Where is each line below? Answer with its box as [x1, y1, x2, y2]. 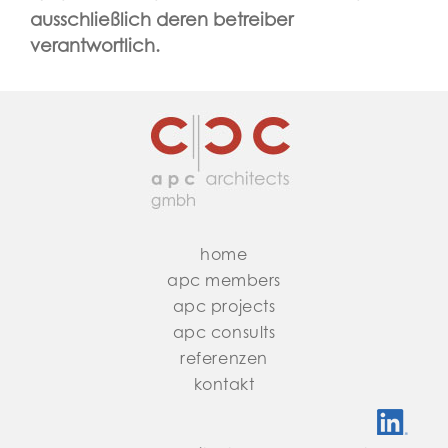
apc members [167, 274, 281, 290]
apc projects [172, 300, 276, 316]
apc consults [172, 326, 276, 342]
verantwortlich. [30, 39, 160, 57]
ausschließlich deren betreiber [30, 13, 293, 31]
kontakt [193, 378, 255, 394]
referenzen [180, 352, 268, 368]
